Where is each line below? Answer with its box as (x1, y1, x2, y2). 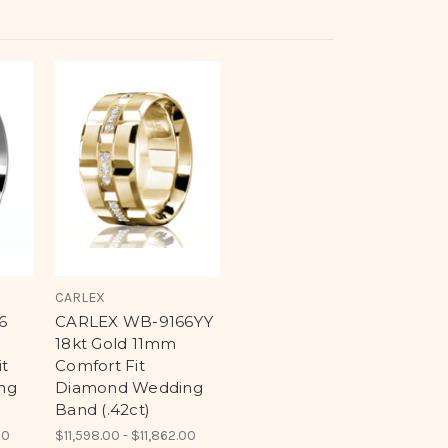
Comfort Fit (55, 356, 145, 376)
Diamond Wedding (55, 378, 203, 398)
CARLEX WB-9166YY (55, 312, 213, 332)
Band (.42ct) (55, 400, 150, 420)
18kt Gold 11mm (55, 334, 177, 354)
